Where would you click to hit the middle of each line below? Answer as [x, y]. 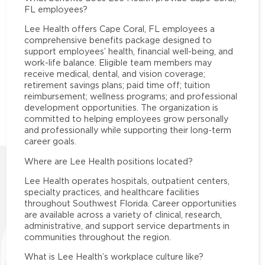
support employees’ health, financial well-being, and [129, 51]
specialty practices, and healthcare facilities [112, 192]
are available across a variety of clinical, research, [123, 214]
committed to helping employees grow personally [127, 119]
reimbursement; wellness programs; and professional [131, 96]
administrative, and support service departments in [127, 225]
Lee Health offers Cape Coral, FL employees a [120, 29]
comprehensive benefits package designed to [118, 40]
